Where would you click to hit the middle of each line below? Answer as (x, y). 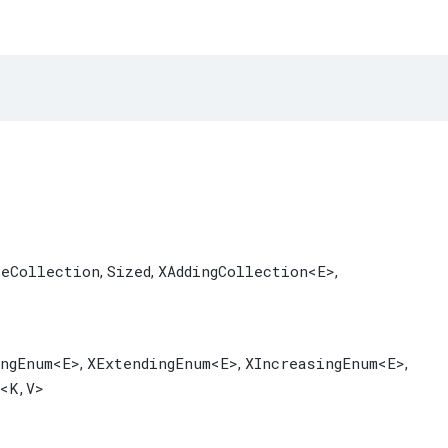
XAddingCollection (233, 271)
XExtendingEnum (149, 363)
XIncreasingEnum (311, 363)
